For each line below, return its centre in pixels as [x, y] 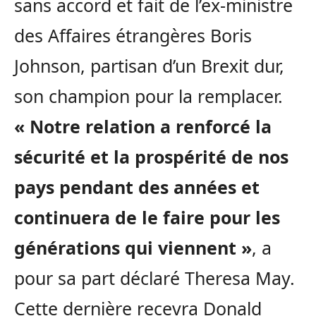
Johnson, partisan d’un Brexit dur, [149, 66]
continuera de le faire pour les [147, 218]
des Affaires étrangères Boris [133, 36]
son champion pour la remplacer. [148, 96]
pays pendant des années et [137, 187]
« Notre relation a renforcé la [143, 127]
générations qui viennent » [133, 248]
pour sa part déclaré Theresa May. [154, 278]
